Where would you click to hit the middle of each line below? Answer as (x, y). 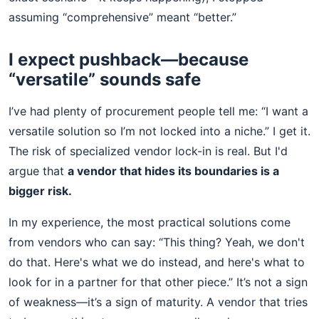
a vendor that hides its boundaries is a (173, 171)
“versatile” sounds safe (105, 79)
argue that (38, 171)
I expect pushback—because (129, 59)
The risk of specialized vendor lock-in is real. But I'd (148, 151)
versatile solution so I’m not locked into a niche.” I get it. (159, 131)
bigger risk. (40, 191)
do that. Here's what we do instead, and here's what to (157, 262)
